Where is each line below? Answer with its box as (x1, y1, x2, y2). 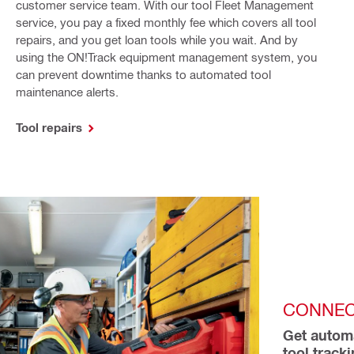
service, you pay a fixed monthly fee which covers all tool (15, 14, 316, 29)
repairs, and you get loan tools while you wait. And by (15, 32, 298, 47)
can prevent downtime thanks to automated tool (15, 66, 271, 81)
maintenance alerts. (15, 84, 119, 99)
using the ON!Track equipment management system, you (15, 49, 317, 64)
